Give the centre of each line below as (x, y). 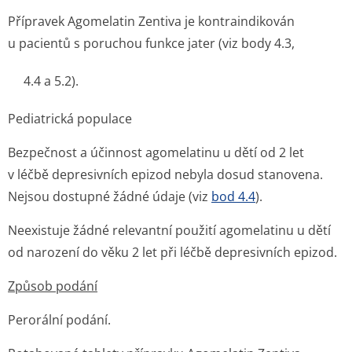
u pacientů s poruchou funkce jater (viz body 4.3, (151, 43)
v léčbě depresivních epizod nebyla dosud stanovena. (165, 174)
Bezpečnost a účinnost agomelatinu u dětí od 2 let (156, 152)
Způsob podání (53, 286)
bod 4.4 (233, 196)
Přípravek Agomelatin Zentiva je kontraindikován (151, 21)
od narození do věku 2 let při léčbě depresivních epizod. (172, 252)
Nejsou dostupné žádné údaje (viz (110, 196)
